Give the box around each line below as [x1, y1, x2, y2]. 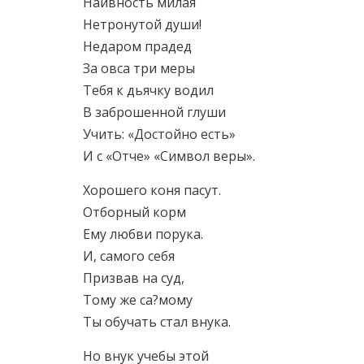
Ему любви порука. [83, 225, 203, 243]
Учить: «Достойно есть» [83, 125, 236, 143]
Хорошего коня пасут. [83, 181, 221, 199]
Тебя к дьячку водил [83, 81, 214, 99]
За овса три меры [83, 59, 195, 77]
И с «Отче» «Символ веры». [83, 147, 255, 165]
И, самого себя [83, 247, 175, 265]
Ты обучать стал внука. [83, 313, 231, 331]
